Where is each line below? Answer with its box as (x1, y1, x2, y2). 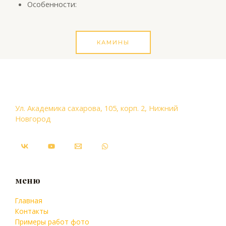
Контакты (15, 206, 48, 216)
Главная (15, 195, 42, 205)
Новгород (15, 113, 51, 124)
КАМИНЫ (96, 39, 130, 46)
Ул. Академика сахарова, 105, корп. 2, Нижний (15, 102, 178, 113)
